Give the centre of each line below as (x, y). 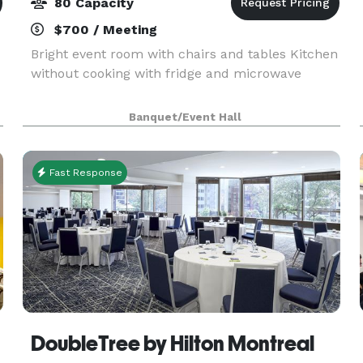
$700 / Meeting (103, 30)
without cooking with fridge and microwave (166, 73)
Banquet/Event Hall (186, 117)
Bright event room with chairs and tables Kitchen (184, 54)
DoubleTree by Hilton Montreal (172, 344)
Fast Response (84, 173)
